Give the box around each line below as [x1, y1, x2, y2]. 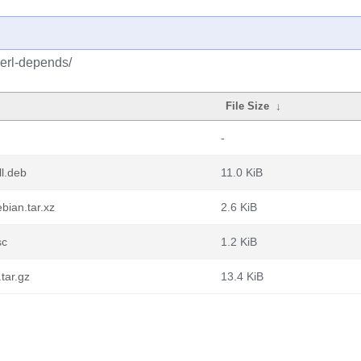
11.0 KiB [221, 166, 263, 179]
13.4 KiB [221, 270, 263, 283]
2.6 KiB [221, 201, 257, 214]
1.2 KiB [221, 235, 257, 248]
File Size [226, 100, 270, 112]
